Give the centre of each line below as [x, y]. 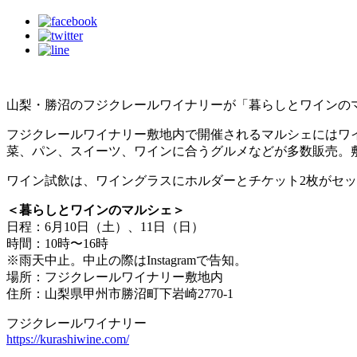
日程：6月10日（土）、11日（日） [105, 227]
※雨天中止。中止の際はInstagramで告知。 [127, 261]
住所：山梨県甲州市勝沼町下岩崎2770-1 [120, 294]
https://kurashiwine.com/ [68, 339]
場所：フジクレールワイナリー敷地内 [115, 277]
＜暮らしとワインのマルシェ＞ [96, 210]
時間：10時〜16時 [57, 244]
